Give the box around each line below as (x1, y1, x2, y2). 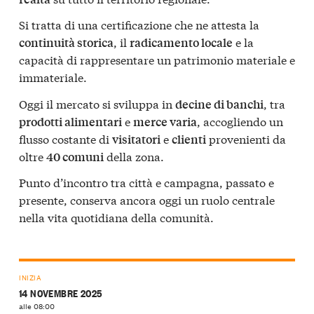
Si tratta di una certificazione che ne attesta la (19, 16, 259, 33)
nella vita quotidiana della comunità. (19, 209, 214, 226)
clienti (172, 130, 206, 147)
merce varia (133, 113, 197, 130)
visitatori (112, 130, 161, 147)
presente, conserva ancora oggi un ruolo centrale (19, 191, 275, 208)
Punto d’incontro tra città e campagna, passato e (19, 174, 274, 191)
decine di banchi (175, 95, 264, 112)
